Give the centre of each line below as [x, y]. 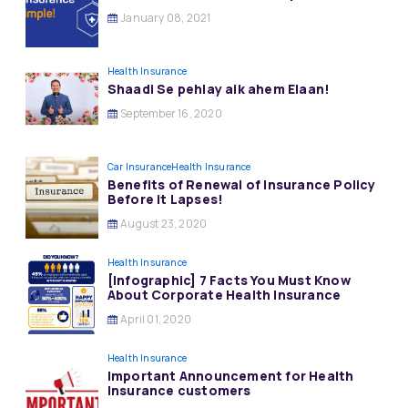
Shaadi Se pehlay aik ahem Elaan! [219, 89]
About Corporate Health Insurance [224, 295]
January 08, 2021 [164, 18]
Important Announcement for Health [230, 376]
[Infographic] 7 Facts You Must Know [229, 280]
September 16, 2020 [170, 113]
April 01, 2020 [154, 319]
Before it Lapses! [165, 199]
